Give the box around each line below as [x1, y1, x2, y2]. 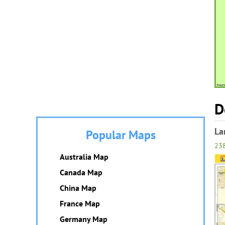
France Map [60, 198, 100, 208]
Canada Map [60, 167, 102, 177]
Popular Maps [85, 127, 156, 143]
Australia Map [60, 152, 108, 162]
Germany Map [60, 214, 107, 224]
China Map [60, 183, 96, 193]
